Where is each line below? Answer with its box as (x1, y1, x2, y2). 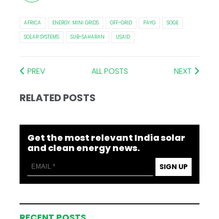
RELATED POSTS (20, 90, 96, 105)
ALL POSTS (91, 65, 128, 77)
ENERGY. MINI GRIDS (52, 19, 99, 26)
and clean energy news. (27, 141, 140, 154)
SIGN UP (159, 161, 188, 172)
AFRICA (24, 19, 42, 26)
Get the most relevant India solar (27, 131, 186, 144)
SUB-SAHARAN (70, 33, 105, 41)
